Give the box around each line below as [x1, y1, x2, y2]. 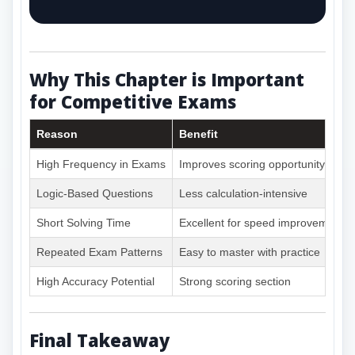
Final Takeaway [29, 327, 170, 352]
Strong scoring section [179, 274, 291, 288]
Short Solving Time [36, 216, 131, 229]
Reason [36, 127, 78, 140]
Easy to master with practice [179, 245, 320, 258]
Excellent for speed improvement [179, 216, 344, 229]
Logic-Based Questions [36, 186, 153, 200]
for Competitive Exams [29, 90, 236, 114]
